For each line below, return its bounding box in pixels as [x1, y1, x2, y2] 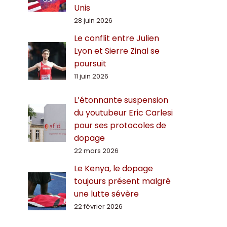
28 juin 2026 [74, 16, 112, 26]
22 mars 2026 [74, 146, 119, 156]
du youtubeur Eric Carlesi [74, 107, 173, 119]
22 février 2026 [74, 202, 123, 212]
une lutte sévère [74, 188, 139, 200]
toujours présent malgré [74, 175, 171, 187]
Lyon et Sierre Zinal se [74, 45, 160, 57]
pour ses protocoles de [74, 120, 166, 132]
